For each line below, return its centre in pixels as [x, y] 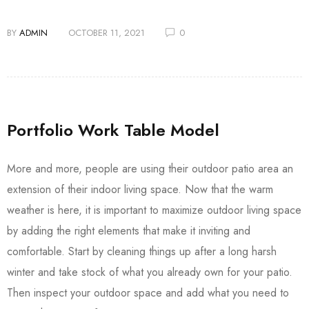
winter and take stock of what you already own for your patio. [150, 272]
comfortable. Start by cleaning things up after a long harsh [142, 251]
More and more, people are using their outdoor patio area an [150, 169]
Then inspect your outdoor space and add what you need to [148, 293]
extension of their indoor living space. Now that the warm [140, 189]
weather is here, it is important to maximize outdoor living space [154, 210]
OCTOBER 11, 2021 [107, 33]
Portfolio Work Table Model [113, 130]
